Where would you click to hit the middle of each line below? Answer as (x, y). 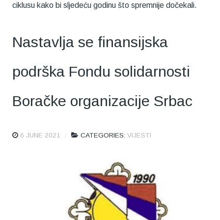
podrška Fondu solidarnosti (101, 71)
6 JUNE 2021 (40, 136)
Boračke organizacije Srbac (102, 101)
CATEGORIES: (104, 136)
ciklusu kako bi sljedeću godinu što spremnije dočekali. (105, 5)
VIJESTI (139, 136)
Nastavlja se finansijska (90, 42)
